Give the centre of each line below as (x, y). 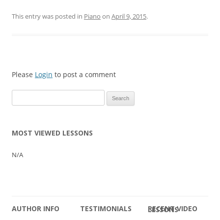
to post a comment (84, 75)
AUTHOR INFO (36, 209)
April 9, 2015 (129, 16)
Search (21, 96)
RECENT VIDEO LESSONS (163, 210)
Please (23, 75)
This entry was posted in (48, 16)
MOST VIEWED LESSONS (52, 133)
